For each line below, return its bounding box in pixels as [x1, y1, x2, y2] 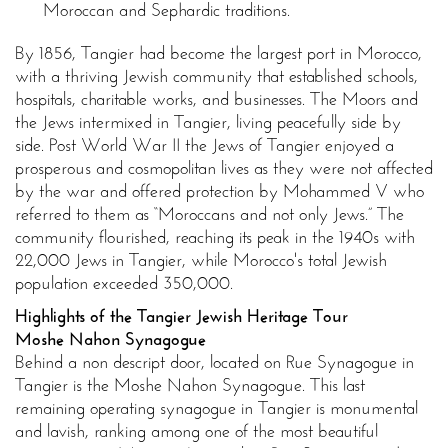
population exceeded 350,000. [15, 272, 238, 295]
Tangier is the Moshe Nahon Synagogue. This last [15, 374, 365, 397]
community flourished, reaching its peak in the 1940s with [15, 226, 415, 249]
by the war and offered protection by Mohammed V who [15, 180, 424, 203]
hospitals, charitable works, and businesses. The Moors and [15, 88, 418, 111]
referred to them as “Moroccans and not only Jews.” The [15, 203, 404, 226]
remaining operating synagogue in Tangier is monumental [15, 397, 418, 420]
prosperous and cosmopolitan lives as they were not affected [15, 157, 433, 180]
